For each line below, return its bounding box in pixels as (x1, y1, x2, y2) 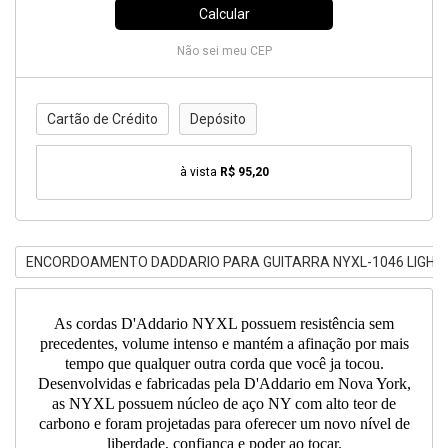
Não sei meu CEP (176, 44, 272, 58)
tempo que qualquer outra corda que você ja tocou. (64, 355, 384, 372)
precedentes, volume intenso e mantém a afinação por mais (39, 335, 409, 352)
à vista (179, 165, 220, 179)
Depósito (190, 111, 246, 127)
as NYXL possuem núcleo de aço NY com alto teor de (52, 395, 396, 412)
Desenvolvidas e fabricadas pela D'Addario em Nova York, (37, 375, 411, 392)
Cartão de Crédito (47, 111, 158, 127)
